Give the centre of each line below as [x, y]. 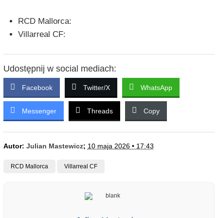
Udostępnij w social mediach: [60, 69]
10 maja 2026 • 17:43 [120, 146]
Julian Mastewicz [54, 146]
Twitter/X [96, 88]
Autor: [15, 146]
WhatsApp [156, 88]
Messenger [39, 111]
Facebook [37, 88]
